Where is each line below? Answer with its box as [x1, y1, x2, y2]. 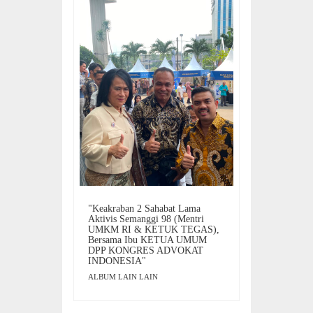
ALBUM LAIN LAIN [88, 272, 158, 282]
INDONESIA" [88, 256, 146, 267]
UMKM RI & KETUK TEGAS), [88, 224, 219, 235]
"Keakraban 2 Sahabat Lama [88, 203, 201, 214]
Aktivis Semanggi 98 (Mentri [88, 214, 204, 225]
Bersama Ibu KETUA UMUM [88, 235, 207, 246]
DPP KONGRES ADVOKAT [88, 245, 203, 256]
